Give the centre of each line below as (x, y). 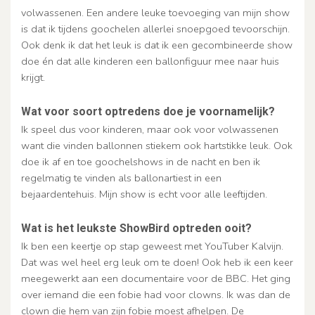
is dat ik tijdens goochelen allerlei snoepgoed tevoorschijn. (155, 28)
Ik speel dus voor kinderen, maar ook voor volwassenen (150, 129)
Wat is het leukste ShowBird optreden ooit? (136, 228)
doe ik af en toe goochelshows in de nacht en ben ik (141, 161)
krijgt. (36, 77)
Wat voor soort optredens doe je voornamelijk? (148, 111)
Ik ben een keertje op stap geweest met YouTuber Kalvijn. (152, 246)
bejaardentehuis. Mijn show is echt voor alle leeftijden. (144, 194)
